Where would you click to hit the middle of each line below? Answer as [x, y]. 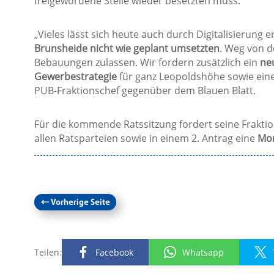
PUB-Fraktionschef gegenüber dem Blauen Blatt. [145, 91]
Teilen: [48, 253]
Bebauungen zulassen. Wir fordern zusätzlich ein [147, 63]
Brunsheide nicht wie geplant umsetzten [127, 49]
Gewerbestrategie [75, 77]
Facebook [114, 253]
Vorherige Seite [80, 203]
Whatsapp [203, 253]
